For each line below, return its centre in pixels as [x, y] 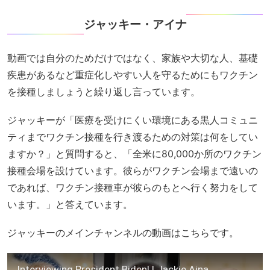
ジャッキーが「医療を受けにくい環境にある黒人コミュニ [133, 120]
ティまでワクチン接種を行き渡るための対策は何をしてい [133, 137]
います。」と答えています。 [70, 205]
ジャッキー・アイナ [135, 24]
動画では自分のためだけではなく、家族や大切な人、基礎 [133, 58]
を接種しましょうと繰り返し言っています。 [104, 91]
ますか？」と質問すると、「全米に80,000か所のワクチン [134, 154]
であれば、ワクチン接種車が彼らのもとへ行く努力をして [133, 188]
